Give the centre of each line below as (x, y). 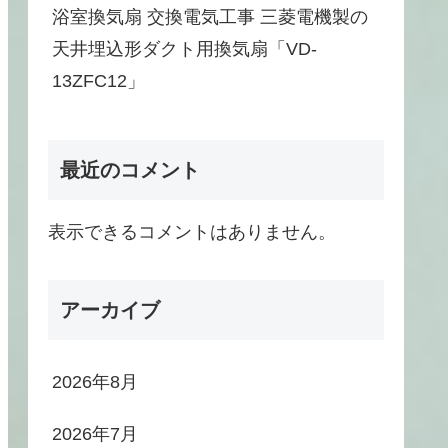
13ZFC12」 (98, 81)
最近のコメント (130, 169)
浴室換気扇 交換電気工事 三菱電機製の (210, 17)
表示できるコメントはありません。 (192, 231)
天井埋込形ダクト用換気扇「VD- (184, 49)
